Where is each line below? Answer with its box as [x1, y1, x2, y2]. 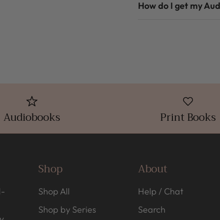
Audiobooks [3, 108, 60, 126]
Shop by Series [38, 203, 97, 215]
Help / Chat [137, 185, 183, 197]
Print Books [160, 108, 217, 126]
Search [137, 203, 165, 215]
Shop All [38, 185, 70, 197]
